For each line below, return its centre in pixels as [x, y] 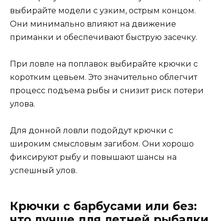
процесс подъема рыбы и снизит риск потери [107, 90]
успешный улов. [43, 171]
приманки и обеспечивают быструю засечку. [104, 37]
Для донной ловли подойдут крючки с [92, 131]
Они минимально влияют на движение [93, 24]
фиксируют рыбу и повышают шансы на [93, 157]
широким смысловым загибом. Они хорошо [102, 144]
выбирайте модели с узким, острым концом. [103, 10]
